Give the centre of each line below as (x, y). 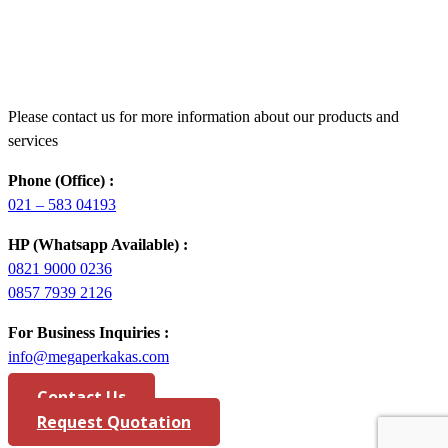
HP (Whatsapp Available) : (98, 245)
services (33, 141)
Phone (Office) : (61, 181)
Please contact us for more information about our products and (203, 117)
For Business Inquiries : (88, 333)
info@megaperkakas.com (88, 357)
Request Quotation (113, 422)
